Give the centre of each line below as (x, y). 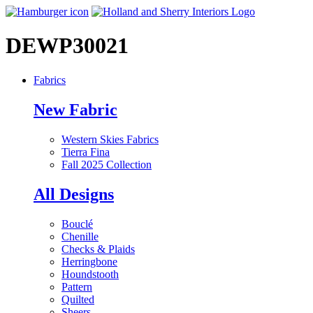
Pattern (77, 286)
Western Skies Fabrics (110, 139)
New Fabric (75, 109)
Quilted (78, 299)
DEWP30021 (67, 46)
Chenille (80, 236)
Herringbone (89, 261)
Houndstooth (90, 274)
